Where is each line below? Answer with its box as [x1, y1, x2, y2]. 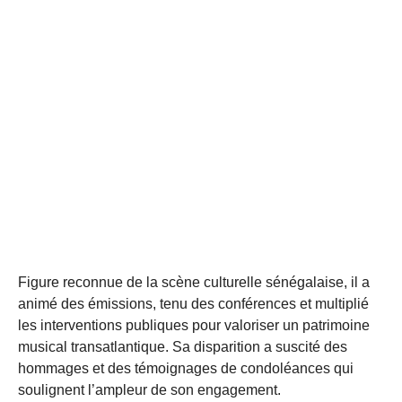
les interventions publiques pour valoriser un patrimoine [18, 317, 370, 333]
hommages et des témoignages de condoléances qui [18, 360, 354, 376]
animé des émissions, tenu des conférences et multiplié [18, 295, 369, 311]
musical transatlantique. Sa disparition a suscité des [18, 338, 347, 354]
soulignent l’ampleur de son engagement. [18, 381, 281, 398]
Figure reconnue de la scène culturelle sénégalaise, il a [18, 274, 370, 290]
